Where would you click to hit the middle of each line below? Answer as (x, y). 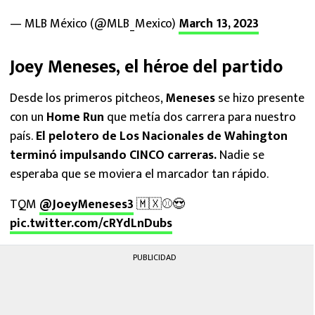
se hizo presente (261, 98)
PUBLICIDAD (155, 257)
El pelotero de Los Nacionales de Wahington (160, 136)
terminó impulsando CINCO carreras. (113, 155)
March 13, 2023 (219, 24)
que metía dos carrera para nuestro (200, 117)
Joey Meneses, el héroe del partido (146, 67)
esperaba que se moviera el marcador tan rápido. (139, 174)
